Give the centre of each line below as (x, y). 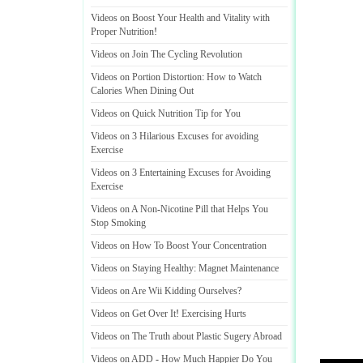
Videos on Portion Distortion (146, 77)
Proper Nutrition (122, 32)
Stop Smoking (118, 223)
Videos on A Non (124, 209)
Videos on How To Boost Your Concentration (179, 246)
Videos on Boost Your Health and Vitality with (180, 18)
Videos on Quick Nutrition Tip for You (166, 113)
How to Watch (234, 77)
